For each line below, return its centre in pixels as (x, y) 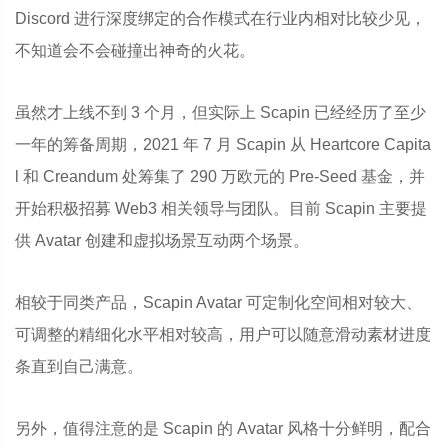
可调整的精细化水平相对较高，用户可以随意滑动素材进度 (223, 334)
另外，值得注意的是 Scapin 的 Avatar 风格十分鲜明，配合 (223, 428)
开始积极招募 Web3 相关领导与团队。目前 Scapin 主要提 (221, 208)
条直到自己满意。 (79, 366)
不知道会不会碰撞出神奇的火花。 (135, 50)
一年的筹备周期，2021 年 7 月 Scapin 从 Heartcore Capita (223, 144)
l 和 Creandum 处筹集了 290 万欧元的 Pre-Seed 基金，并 (220, 176)
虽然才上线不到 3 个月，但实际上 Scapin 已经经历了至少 (220, 112)
